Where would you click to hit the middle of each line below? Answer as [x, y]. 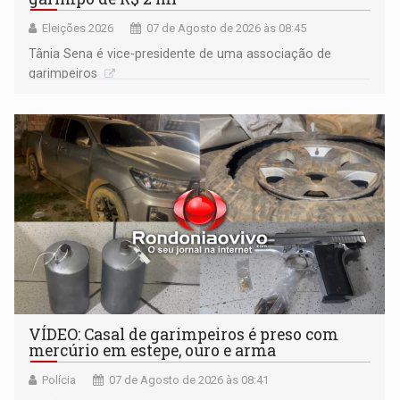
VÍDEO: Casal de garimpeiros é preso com [184, 335]
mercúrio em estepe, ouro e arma [153, 351]
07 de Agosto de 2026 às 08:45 [227, 29]
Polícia [59, 380]
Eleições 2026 [78, 29]
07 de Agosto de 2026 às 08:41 [189, 380]
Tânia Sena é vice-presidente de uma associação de [180, 54]
